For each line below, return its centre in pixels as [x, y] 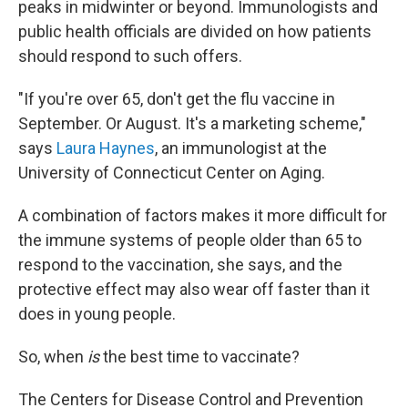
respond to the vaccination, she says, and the [180, 264]
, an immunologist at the [241, 148]
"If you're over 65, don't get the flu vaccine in [177, 98]
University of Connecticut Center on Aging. [172, 172]
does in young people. [97, 313]
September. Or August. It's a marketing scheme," [192, 123]
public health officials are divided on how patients [195, 31]
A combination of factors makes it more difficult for [203, 215]
